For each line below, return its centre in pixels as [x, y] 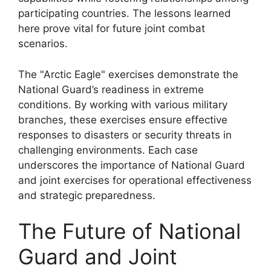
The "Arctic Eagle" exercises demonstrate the [128, 74]
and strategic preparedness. [87, 195]
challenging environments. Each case [108, 150]
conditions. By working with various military [123, 104]
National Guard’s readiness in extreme [111, 89]
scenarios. [43, 44]
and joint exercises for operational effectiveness [135, 180]
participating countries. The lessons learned [125, 13]
